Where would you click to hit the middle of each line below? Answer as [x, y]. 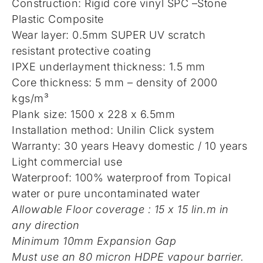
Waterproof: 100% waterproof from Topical [121, 178]
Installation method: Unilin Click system [113, 130]
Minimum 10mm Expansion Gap [94, 241]
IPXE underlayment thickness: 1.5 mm [109, 67]
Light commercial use [67, 162]
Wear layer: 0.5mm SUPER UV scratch [109, 35]
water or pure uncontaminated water [106, 193]
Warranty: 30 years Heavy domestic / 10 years [129, 146]
